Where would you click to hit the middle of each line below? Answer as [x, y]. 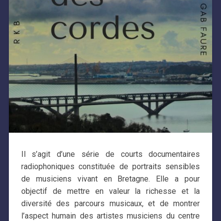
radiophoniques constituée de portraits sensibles [110, 166]
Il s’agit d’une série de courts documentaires [110, 154]
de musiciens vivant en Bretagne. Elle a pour [110, 179]
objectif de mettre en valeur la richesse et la [110, 191]
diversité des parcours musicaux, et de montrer [110, 203]
